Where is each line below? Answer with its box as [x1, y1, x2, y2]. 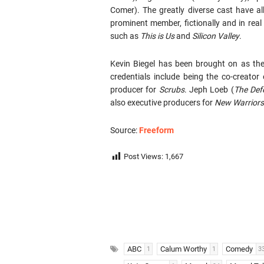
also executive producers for [110, 98, 214, 107]
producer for [110, 85, 159, 94]
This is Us [140, 31, 176, 41]
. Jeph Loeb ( [184, 85, 234, 94]
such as [110, 31, 140, 41]
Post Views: [124, 152, 163, 161]
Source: [110, 126, 139, 135]
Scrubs [159, 85, 184, 94]
